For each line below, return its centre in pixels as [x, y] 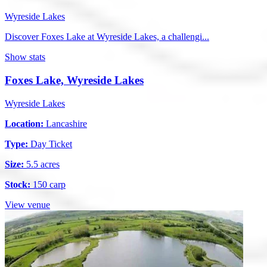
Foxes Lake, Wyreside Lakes [74, 80]
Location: [24, 123]
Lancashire [65, 123]
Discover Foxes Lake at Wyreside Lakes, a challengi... [107, 37]
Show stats [25, 57]
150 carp [48, 184]
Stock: [18, 184]
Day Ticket [50, 144]
